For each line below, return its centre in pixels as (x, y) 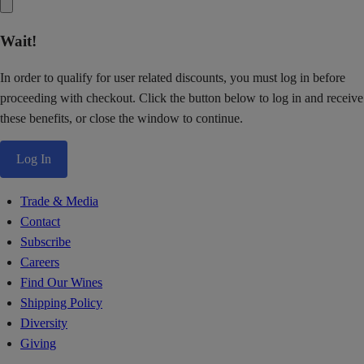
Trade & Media (59, 201)
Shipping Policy (61, 303)
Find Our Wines (61, 283)
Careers (40, 262)
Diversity (44, 323)
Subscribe (45, 242)
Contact (40, 222)
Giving (38, 344)
